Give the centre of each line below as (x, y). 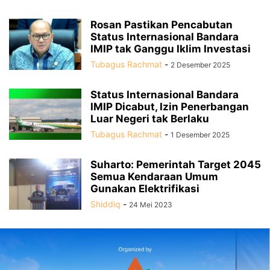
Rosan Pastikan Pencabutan (162, 25)
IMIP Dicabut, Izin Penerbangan (170, 107)
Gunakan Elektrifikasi (145, 189)
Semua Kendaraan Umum (154, 177)
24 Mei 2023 (151, 205)
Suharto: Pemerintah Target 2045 (176, 165)
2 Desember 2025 (200, 65)
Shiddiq (105, 204)
